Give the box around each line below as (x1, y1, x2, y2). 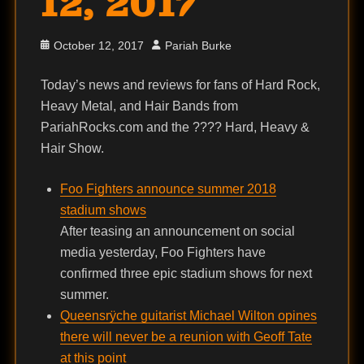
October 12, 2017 (53, 39, 144, 53)
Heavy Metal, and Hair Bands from (40, 99, 238, 114)
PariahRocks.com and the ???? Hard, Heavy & (40, 120, 310, 135)
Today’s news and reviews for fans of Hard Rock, (40, 78, 320, 93)
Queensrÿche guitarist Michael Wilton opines (59, 309, 317, 323)
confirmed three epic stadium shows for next (59, 266, 312, 281)
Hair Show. (40, 141, 104, 156)
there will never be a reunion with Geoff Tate (59, 330, 312, 344)
